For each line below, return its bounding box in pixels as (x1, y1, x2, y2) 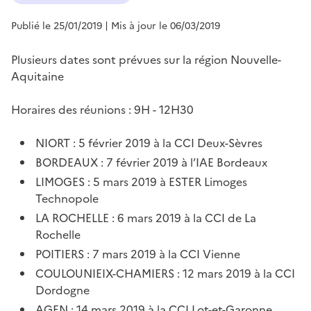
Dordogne (35, 281, 90, 299)
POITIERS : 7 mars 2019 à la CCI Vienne (35, 245, 241, 262)
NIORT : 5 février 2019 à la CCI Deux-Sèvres (35, 134, 263, 151)
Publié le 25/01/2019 (11, 18, 102, 33)
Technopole (35, 190, 99, 207)
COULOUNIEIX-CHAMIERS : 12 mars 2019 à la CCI (35, 264, 296, 282)
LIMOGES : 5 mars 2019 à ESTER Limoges (35, 173, 248, 190)
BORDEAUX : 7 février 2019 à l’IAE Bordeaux (35, 153, 268, 171)
